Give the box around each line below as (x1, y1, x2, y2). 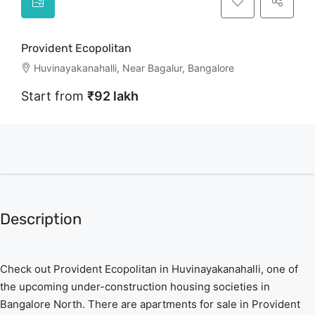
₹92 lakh (87, 89, 139, 103)
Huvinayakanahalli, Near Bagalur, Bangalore (34, 62, 234, 74)
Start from (21, 89, 87, 103)
